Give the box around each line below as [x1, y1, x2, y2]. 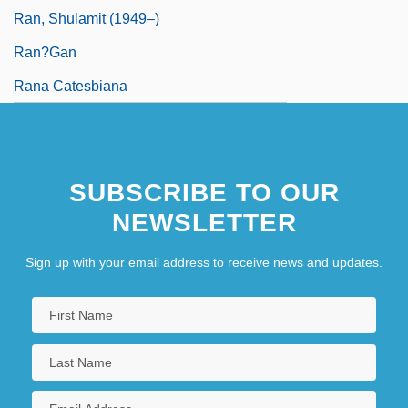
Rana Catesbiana [14, 78, 127, 95]
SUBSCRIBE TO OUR [68, 178, 340, 208]
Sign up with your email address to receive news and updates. [25, 255, 382, 270]
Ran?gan [14, 45, 76, 61]
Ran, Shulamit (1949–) [14, 11, 159, 27]
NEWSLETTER [111, 209, 297, 238]
